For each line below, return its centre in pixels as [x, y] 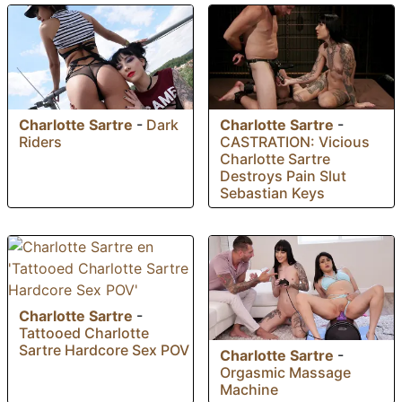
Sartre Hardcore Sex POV [104, 350]
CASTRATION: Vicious [295, 141]
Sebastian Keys [272, 192]
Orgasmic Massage [285, 372]
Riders [40, 141]
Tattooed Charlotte [84, 332]
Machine [249, 389]
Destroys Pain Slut [283, 175]
